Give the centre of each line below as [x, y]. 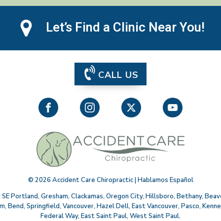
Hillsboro [159, 196]
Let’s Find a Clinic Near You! [125, 28]
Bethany [189, 196]
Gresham [54, 196]
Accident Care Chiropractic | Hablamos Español [122, 180]
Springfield [43, 206]
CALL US [118, 75]
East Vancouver [155, 206]
